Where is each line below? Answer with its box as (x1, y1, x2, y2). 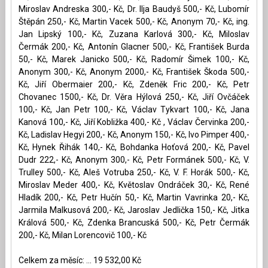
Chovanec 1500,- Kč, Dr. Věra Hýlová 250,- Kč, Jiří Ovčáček (18, 92, 250, 102)
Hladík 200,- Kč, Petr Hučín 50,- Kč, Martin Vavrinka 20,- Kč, (18, 192, 250, 202)
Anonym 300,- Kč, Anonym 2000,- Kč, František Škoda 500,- (18, 66, 250, 77)
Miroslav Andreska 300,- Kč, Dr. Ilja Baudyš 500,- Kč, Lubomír (18, 4, 250, 14)
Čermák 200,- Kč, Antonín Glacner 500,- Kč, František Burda (18, 41, 250, 51)
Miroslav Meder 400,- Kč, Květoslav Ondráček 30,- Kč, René (18, 179, 250, 190)
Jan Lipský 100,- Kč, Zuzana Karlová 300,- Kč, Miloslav (18, 29, 250, 39)
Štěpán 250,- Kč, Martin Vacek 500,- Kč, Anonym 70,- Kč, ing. (18, 16, 250, 26)
